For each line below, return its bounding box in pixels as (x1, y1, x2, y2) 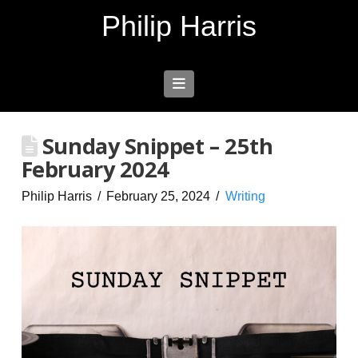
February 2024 (21, 154, 169, 184)
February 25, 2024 (106, 189, 211, 203)
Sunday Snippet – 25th (37, 131, 273, 161)
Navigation (184, 75, 253, 92)
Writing (225, 189, 265, 203)
